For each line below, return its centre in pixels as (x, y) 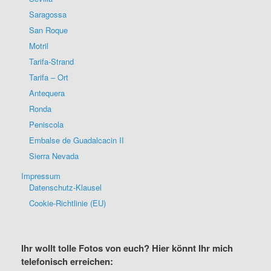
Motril (39, 45)
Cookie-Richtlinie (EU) (67, 203)
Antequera (47, 93)
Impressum (41, 175)
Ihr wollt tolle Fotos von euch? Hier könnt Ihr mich (127, 248)
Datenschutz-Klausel (65, 187)
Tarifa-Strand (51, 61)
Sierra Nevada (54, 155)
